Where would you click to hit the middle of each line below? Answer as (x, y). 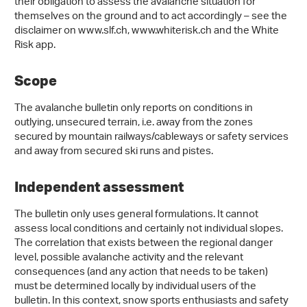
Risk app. (35, 46)
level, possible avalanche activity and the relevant (129, 258)
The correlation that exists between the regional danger (144, 244)
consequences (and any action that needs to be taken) (141, 272)
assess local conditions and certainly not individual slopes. (149, 229)
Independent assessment (99, 186)
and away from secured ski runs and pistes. (114, 152)
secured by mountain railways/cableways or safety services (151, 137)
